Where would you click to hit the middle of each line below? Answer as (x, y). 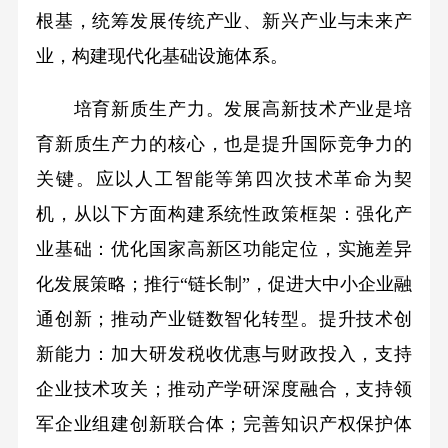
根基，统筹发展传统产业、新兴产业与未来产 (224, 20)
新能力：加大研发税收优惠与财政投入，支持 (224, 353)
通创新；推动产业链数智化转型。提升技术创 (224, 318)
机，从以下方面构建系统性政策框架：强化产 (224, 213)
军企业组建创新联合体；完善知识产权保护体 (224, 423)
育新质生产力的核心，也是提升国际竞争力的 (224, 143)
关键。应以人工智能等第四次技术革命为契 (224, 178)
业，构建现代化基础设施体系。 (161, 55)
